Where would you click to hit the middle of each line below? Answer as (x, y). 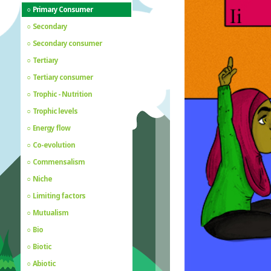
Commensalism (59, 162)
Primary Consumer (63, 9)
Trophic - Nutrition (63, 94)
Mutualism (51, 212)
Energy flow (52, 128)
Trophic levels (55, 111)
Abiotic (44, 263)
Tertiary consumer (63, 77)
